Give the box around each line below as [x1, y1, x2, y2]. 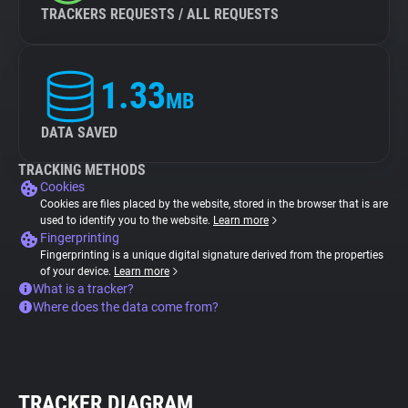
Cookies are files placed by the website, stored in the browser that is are [40, 198, 388, 210]
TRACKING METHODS [18, 161, 146, 178]
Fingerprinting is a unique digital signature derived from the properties [40, 249, 383, 261]
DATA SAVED [41, 124, 117, 141]
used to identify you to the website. [40, 214, 213, 227]
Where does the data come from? [33, 300, 219, 314]
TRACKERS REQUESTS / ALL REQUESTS [41, 5, 279, 23]
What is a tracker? [33, 281, 134, 296]
